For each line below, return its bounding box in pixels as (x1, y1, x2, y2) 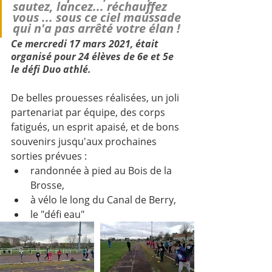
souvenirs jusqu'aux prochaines (11, 134, 159, 148)
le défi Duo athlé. (11, 62, 91, 76)
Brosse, (30, 178, 69, 192)
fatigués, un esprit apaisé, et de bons (11, 120, 182, 134)
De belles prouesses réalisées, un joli (11, 90, 182, 104)
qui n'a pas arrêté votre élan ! (13, 19, 180, 36)
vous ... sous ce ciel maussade (13, 8, 184, 25)
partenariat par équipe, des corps (11, 105, 168, 119)
